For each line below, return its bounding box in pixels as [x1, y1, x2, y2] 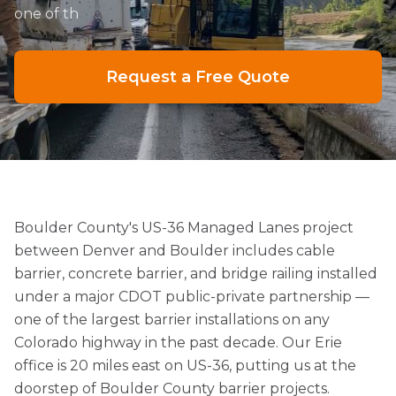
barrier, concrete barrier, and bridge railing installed [14, 265, 377, 282]
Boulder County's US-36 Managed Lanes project [14, 219, 354, 236]
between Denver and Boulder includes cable [14, 242, 335, 259]
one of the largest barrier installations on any [14, 311, 330, 328]
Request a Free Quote [106, 67, 290, 87]
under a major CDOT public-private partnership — [14, 288, 369, 305]
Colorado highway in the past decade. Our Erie [14, 334, 342, 351]
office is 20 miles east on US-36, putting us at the [14, 357, 356, 374]
